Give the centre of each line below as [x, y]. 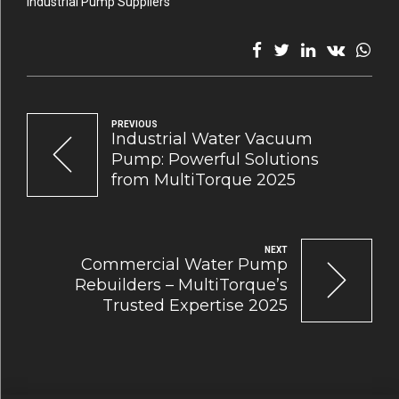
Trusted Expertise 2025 [195, 306]
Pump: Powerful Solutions [215, 160]
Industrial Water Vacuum [212, 139]
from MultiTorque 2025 [204, 180]
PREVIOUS [134, 125]
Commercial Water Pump [184, 265]
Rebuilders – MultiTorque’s [181, 285]
